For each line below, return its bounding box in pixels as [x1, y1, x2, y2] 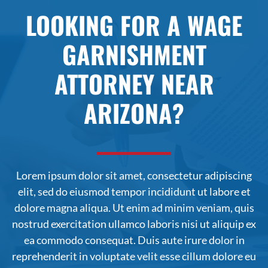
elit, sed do [17, 185, 69, 199]
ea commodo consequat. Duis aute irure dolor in [23, 233, 245, 247]
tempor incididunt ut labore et [111, 185, 251, 199]
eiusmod [69, 185, 111, 199]
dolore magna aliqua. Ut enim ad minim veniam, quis [14, 201, 254, 215]
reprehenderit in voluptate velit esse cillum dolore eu [12, 249, 256, 263]
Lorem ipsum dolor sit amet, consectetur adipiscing [16, 169, 252, 182]
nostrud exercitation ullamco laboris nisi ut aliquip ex [12, 217, 256, 231]
